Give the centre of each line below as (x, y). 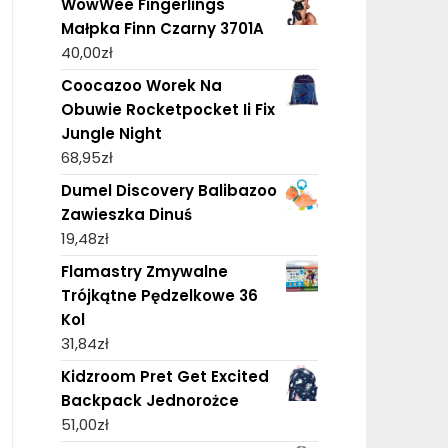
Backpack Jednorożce (149, 400)
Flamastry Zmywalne (144, 271)
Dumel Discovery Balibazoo (168, 190)
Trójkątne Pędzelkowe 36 (159, 295)
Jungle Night (111, 133)
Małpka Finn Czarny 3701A (162, 28)
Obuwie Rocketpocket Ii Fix (167, 109)
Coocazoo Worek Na (141, 85)
